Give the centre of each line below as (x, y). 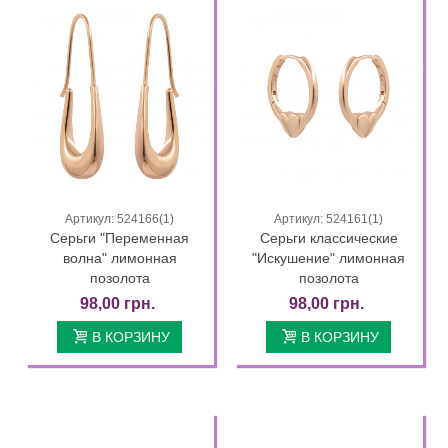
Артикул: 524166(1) (119, 219)
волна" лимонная (119, 258)
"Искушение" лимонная (328, 258)
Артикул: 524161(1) (328, 219)
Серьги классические (328, 238)
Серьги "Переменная (119, 238)
